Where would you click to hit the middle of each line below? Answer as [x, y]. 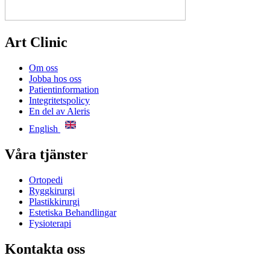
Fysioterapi [50, 224]
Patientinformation [64, 90]
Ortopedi [46, 180]
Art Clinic [36, 42]
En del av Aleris [59, 111]
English [45, 129]
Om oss [43, 68]
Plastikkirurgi [54, 202]
